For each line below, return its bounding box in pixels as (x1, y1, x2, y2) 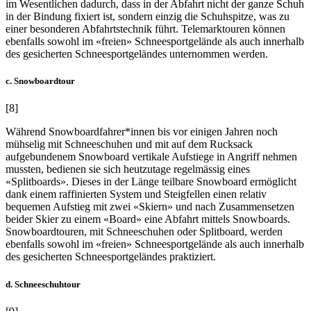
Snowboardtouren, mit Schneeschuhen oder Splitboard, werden (6, 226, 283, 238)
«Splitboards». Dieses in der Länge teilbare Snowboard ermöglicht (6, 176, 296, 188)
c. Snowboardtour (6, 76, 75, 87)
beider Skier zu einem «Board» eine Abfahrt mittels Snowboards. (6, 213, 290, 226)
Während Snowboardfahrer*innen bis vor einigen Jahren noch (6, 126, 278, 138)
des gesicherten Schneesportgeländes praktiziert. (6, 251, 216, 263)
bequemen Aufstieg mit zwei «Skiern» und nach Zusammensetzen (6, 201, 294, 213)
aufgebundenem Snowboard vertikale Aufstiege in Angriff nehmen (6, 151, 297, 163)
